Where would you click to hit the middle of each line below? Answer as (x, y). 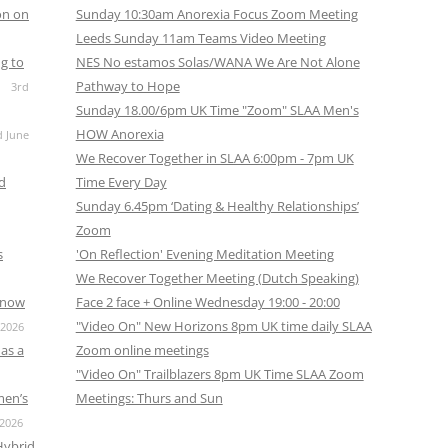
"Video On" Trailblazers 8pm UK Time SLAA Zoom (219, 374)
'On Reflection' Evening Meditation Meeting (204, 254)
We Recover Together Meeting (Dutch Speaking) (217, 278)
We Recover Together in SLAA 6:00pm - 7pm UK (214, 158)
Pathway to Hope (127, 86)
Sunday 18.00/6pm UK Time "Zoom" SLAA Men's (217, 110)
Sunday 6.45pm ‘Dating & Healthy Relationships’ (217, 206)
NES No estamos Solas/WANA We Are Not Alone (217, 62)
